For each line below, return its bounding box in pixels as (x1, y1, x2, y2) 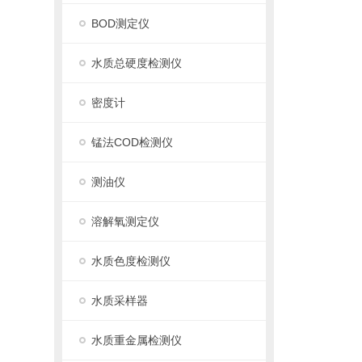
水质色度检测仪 (91, 255, 171, 267)
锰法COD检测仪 (91, 136, 174, 149)
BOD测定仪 (91, 17, 150, 30)
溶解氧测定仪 (91, 215, 160, 228)
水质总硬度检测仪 (91, 57, 183, 69)
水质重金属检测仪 (91, 334, 183, 347)
